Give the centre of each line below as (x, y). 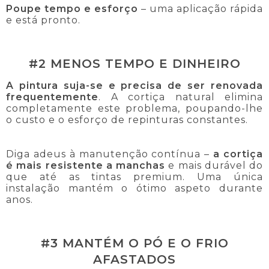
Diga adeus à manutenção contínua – (110, 154)
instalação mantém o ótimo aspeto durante (134, 188)
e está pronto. (43, 20)
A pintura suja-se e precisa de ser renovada (134, 85)
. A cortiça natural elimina (181, 97)
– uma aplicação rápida (201, 8)
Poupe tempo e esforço (72, 8)
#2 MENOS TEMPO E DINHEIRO (134, 63)
